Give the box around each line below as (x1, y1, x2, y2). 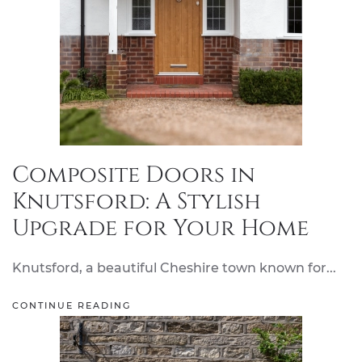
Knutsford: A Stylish (12, 187, 261, 217)
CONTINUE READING (12, 300, 131, 312)
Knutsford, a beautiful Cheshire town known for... (12, 260, 336, 276)
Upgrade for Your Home (12, 213, 309, 243)
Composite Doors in (12, 160, 255, 190)
